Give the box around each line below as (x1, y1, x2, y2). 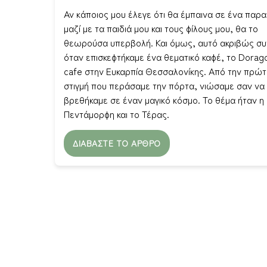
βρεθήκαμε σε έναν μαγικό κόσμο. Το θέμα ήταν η (64, 92, 264, 107)
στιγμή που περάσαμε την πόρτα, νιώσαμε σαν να (64, 78, 265, 92)
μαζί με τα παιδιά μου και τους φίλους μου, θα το (64, 21, 258, 35)
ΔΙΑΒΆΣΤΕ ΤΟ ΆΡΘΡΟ (73, 137, 161, 149)
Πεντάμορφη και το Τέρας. (64, 107, 169, 121)
